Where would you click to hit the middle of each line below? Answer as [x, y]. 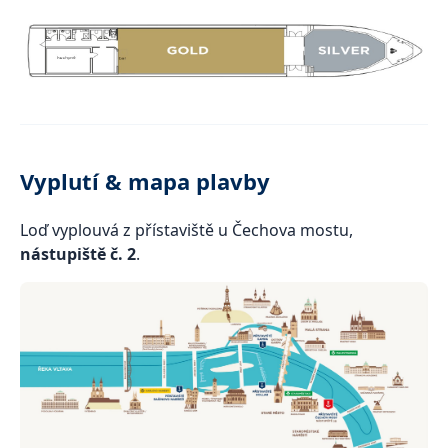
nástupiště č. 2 [78, 254]
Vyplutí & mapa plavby [145, 181]
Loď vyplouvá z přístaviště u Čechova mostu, [186, 230]
